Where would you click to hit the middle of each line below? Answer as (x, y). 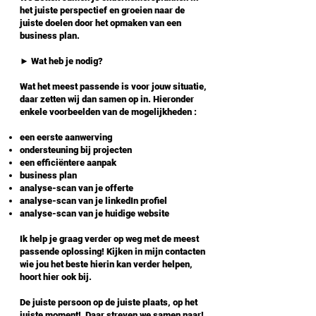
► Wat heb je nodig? (62, 61)
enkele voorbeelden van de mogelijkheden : (108, 112)
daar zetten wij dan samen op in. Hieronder (107, 99)
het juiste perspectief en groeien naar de (102, 10)
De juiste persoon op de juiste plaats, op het (109, 302)
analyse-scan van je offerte (77, 188)
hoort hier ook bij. (57, 277)
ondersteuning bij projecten (76, 150)
